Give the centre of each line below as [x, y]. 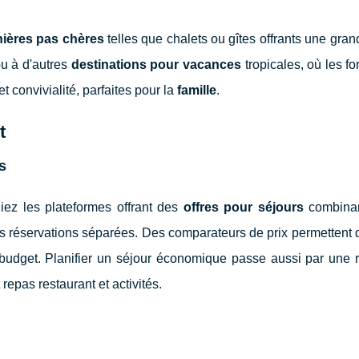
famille [197, 90]
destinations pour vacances [156, 64]
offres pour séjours [243, 207]
